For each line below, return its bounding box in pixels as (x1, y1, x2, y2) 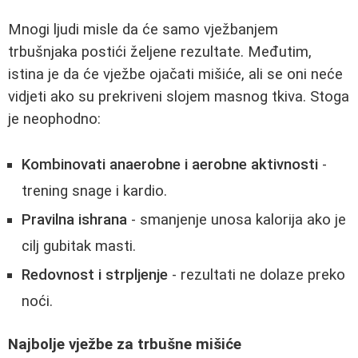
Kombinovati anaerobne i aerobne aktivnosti (22, 155, 318, 173)
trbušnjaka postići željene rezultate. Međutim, (8, 43, 312, 61)
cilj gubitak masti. (22, 237, 136, 255)
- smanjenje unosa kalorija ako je (127, 210, 346, 229)
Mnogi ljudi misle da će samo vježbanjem (8, 21, 278, 38)
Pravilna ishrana (22, 210, 127, 229)
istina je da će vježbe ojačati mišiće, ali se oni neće (8, 66, 343, 83)
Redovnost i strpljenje (22, 265, 168, 284)
